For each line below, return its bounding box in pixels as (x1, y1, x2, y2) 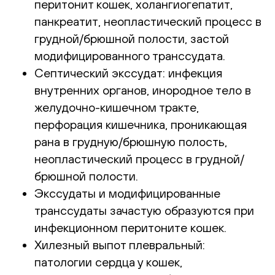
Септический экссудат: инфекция (34, 65, 222, 80)
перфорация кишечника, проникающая (34, 117, 247, 131)
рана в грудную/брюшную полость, (34, 134, 227, 149)
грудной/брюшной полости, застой (34, 31, 229, 45)
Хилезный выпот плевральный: (34, 237, 205, 252)
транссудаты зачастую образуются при (34, 203, 254, 217)
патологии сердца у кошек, (34, 254, 182, 269)
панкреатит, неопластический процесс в (34, 14, 261, 28)
